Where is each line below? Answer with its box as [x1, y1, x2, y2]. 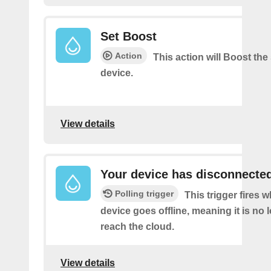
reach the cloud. [100, 221, 174, 232]
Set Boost [100, 30, 157, 44]
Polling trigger [115, 189, 174, 199]
